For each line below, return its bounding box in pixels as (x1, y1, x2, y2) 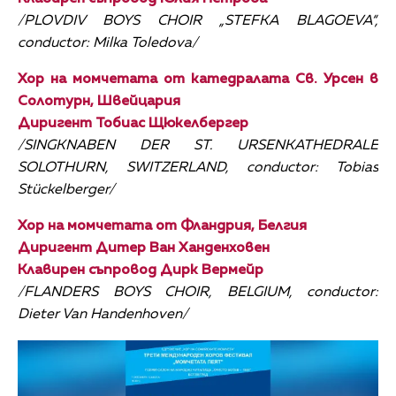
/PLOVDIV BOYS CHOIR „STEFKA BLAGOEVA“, (18, 13, 378, 28)
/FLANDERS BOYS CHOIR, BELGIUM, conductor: (18, 285, 378, 300)
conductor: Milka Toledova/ (18, 35, 198, 50)
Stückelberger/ (18, 182, 115, 197)
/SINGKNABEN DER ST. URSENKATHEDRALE (18, 138, 378, 153)
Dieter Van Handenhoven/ (18, 307, 188, 322)
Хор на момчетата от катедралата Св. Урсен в (18, 72, 378, 87)
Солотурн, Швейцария (18, 94, 180, 109)
